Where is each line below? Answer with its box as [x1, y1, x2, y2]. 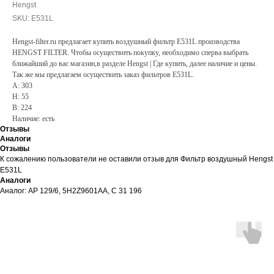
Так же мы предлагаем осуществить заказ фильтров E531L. [12, 70, 194, 79]
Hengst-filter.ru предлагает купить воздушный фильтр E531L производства [12, 37, 240, 46]
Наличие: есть [12, 114, 54, 123]
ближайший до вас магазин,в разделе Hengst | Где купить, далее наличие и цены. [12, 59, 257, 68]
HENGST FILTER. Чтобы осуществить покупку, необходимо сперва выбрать [12, 48, 248, 57]
